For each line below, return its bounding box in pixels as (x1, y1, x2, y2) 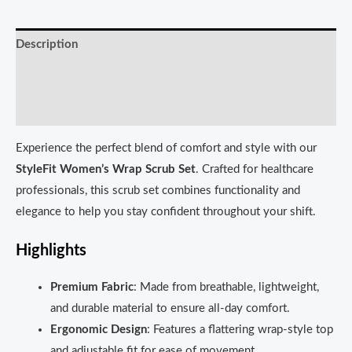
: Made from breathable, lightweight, (133, 281, 319, 294)
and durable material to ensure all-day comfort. (49, 302, 290, 315)
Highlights (16, 243, 86, 259)
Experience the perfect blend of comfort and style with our (16, 142, 317, 155)
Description (16, 38, 78, 51)
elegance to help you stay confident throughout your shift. (16, 206, 316, 218)
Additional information (16, 71, 137, 83)
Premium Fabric (49, 281, 134, 294)
